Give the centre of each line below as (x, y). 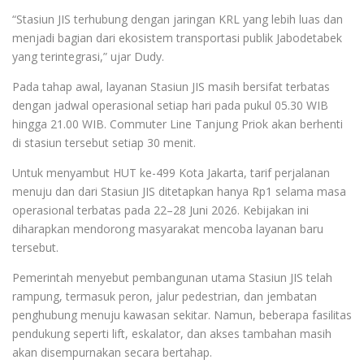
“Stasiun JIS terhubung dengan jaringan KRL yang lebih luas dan (178, 19)
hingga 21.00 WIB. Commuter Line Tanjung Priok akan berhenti (178, 123)
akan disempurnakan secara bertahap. (112, 352)
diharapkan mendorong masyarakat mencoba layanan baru (168, 228)
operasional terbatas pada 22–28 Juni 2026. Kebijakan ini (160, 210)
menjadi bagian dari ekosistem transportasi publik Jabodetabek (177, 37)
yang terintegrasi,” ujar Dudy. (88, 56)
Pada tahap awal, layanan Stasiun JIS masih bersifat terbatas (171, 86)
